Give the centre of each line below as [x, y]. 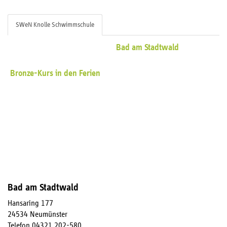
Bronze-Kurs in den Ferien [55, 73]
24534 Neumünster [37, 214]
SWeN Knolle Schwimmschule [55, 25]
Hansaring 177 [30, 203]
